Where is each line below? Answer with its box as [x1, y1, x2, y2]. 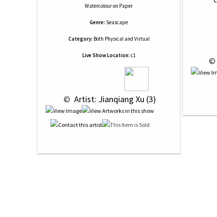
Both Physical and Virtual [92, 35, 150, 42]
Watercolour [85, 2, 112, 9]
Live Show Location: [82, 52, 130, 59]
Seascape [106, 19, 128, 26]
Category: [68, 35, 93, 42]
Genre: [90, 19, 105, 26]
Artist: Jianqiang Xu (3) [72, 93, 156, 105]
